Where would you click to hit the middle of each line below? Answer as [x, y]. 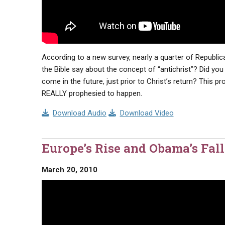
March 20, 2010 [69, 170]
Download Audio [80, 113]
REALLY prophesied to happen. [92, 94]
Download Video [147, 113]
